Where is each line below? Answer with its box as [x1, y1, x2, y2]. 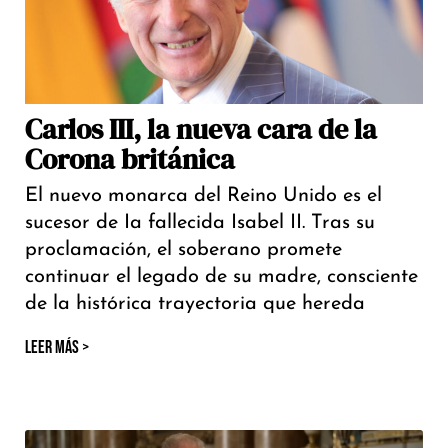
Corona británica [25, 140, 235, 179]
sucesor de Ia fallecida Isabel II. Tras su [25, 213, 375, 234]
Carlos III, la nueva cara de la [25, 110, 377, 149]
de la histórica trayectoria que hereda [25, 294, 365, 315]
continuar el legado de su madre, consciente [25, 267, 418, 288]
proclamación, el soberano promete [25, 240, 342, 261]
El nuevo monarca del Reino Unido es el [25, 186, 382, 207]
